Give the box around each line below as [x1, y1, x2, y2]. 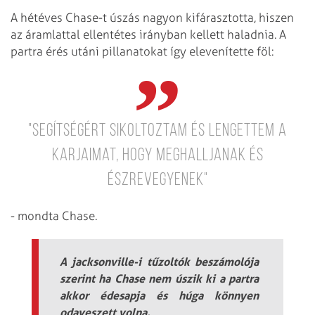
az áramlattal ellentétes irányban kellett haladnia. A [11, 27, 286, 42]
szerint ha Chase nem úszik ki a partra [60, 271, 259, 285]
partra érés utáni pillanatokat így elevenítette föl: [11, 44, 274, 59]
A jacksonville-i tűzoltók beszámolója [60, 254, 259, 269]
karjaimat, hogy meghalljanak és [51, 146, 264, 165]
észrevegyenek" [107, 171, 208, 189]
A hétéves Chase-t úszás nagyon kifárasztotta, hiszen [11, 11, 294, 25]
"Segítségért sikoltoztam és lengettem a [28, 122, 287, 140]
